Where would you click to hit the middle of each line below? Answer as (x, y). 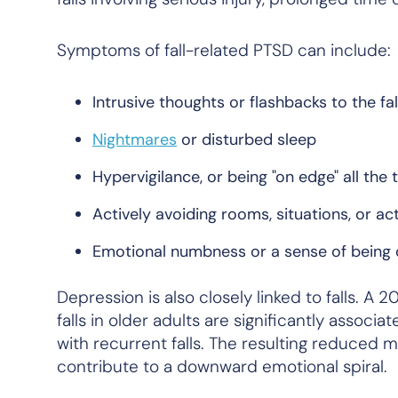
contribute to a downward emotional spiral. (222, 366)
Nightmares (135, 139)
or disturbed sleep (247, 139)
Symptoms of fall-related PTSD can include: (224, 50)
